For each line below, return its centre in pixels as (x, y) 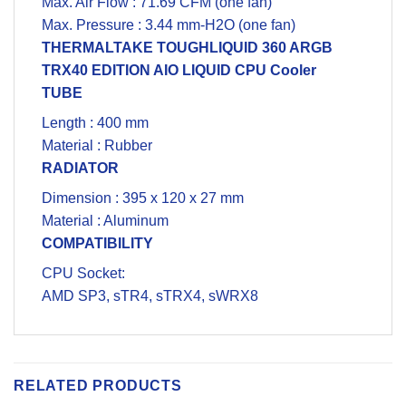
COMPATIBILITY (97, 243)
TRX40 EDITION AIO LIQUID (138, 70)
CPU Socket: (83, 273)
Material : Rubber (97, 145)
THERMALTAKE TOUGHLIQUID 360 (164, 47)
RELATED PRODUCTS (98, 385)
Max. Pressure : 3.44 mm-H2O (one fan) (169, 24)
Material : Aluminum (105, 220)
